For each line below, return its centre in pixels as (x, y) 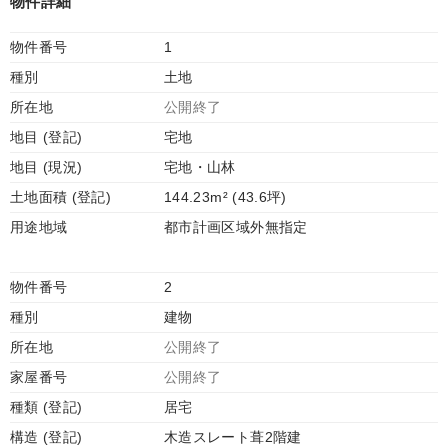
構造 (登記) (46, 437)
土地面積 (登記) (61, 197)
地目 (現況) (46, 167)
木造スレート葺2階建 (233, 437)
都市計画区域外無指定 (236, 227)
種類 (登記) (46, 407)
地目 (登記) (46, 137)
